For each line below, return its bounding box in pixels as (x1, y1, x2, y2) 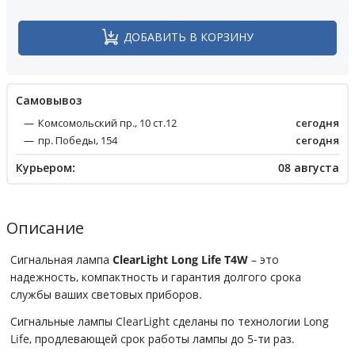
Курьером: (16, 159, 75, 175)
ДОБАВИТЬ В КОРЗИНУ (123, 29, 254, 45)
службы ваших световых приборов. (10, 286, 202, 302)
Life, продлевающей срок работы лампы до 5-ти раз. (10, 330, 295, 346)
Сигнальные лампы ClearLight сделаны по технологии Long (10, 313, 329, 329)
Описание (6, 216, 84, 239)
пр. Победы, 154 (38, 132, 117, 147)
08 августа (278, 159, 339, 175)
